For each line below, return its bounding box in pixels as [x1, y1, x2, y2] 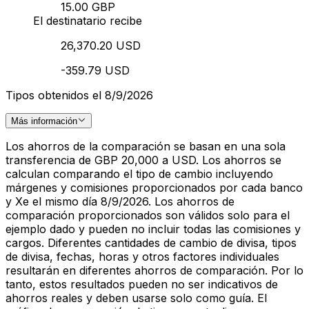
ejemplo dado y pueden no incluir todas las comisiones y [6, 222, 301, 236]
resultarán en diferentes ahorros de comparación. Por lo [6, 263, 303, 277]
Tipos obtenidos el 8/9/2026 [6, 88, 153, 102]
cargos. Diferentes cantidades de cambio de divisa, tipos [6, 236, 297, 250]
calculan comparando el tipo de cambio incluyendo [6, 167, 273, 181]
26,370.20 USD [61, 38, 141, 52]
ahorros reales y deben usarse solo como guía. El [6, 291, 267, 305]
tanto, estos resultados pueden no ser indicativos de [6, 277, 278, 291]
